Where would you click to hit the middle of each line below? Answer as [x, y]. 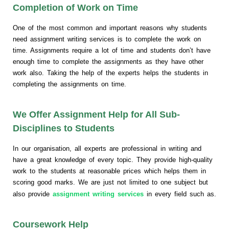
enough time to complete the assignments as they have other [108, 61]
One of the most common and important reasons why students [110, 28]
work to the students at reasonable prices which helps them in [109, 171]
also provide [33, 194]
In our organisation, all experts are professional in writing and [107, 148]
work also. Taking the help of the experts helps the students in [110, 73]
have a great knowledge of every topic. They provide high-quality [113, 159]
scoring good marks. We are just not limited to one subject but [110, 182]
